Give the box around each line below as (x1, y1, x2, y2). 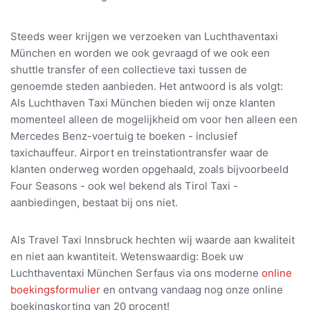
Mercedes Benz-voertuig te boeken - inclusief (10, 129, 237, 143)
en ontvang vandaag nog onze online (100, 282, 283, 296)
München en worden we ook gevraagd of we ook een (10, 46, 270, 60)
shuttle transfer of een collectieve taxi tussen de (10, 62, 247, 76)
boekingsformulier (10, 282, 100, 296)
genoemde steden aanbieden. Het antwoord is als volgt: (10, 79, 283, 93)
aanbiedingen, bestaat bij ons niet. (10, 195, 178, 209)
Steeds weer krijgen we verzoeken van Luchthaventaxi (10, 29, 278, 43)
